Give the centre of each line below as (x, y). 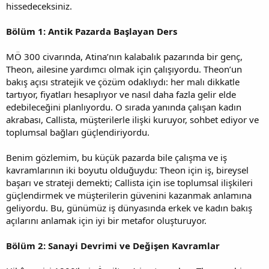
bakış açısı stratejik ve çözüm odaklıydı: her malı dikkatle (123, 81)
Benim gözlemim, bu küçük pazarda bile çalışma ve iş (116, 157)
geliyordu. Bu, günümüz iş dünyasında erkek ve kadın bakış (129, 207)
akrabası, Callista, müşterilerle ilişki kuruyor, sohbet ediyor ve (132, 119)
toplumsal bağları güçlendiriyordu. (78, 132)
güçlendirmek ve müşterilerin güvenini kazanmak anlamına (129, 195)
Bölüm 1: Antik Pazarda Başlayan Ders (92, 31)
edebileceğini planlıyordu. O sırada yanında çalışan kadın (124, 107)
